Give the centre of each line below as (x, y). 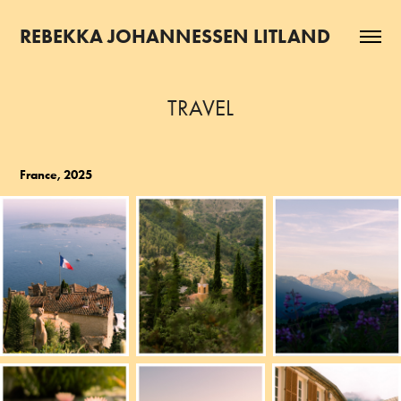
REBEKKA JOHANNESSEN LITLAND (175, 36)
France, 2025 (56, 175)
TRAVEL (200, 108)
